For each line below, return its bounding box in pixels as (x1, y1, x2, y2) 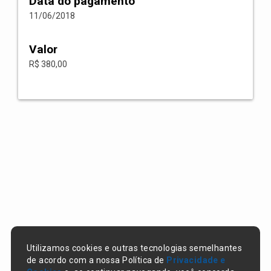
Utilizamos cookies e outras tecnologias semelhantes (26, 243, 243, 253)
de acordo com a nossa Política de (26, 255, 167, 265)
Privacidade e (166, 255, 226, 265)
